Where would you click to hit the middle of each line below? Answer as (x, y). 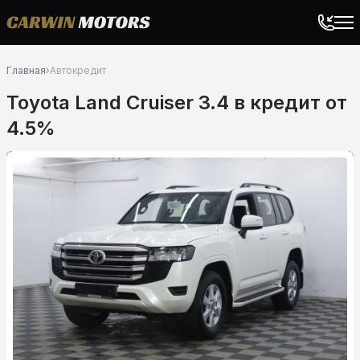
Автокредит (78, 70)
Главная (26, 70)
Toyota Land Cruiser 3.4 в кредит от (177, 102)
